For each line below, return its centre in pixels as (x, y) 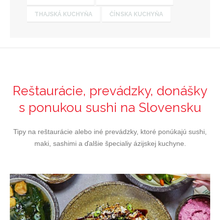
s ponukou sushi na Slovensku (110, 107)
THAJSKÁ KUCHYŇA (63, 14)
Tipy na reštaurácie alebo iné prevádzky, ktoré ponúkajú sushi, (110, 131)
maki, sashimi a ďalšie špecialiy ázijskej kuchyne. (110, 143)
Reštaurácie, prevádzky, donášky (110, 91)
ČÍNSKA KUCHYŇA (136, 14)
